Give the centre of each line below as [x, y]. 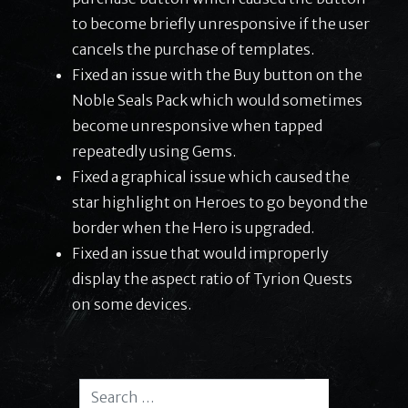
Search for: [116, 390]
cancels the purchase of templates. [193, 49]
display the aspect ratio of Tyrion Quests [212, 278]
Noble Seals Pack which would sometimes [217, 100]
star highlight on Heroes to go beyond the [220, 202]
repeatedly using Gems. [154, 151]
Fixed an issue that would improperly [200, 253]
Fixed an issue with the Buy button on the [217, 74]
